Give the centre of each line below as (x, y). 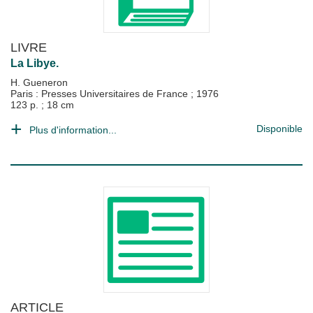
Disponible (279, 129)
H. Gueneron (39, 82)
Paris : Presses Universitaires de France (101, 94)
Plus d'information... (73, 130)
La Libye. (35, 63)
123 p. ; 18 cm (42, 105)
